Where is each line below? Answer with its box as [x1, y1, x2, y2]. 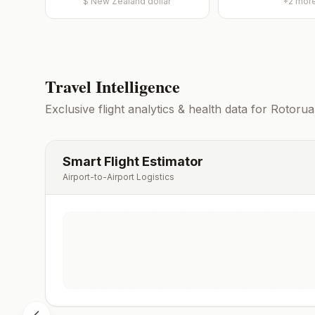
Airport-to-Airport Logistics [63, 172, 174, 182]
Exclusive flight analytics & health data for [45, 102, 271, 116]
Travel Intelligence [45, 74, 180, 98]
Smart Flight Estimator [63, 154, 203, 169]
